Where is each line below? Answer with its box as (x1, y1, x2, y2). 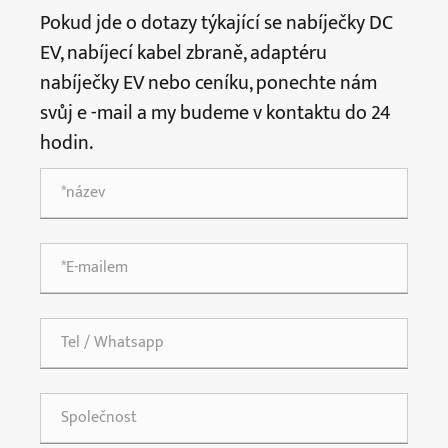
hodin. (40, 125, 93, 160)
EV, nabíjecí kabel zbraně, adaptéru (40, 35, 327, 70)
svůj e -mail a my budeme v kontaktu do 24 (40, 95, 391, 130)
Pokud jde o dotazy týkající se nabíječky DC (40, 5, 393, 40)
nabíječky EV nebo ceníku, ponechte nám (40, 65, 377, 100)
